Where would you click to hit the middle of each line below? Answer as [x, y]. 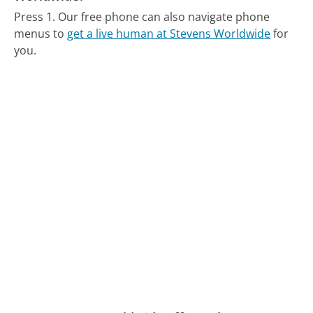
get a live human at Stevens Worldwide [169, 34]
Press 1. [35, 17]
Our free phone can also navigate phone [164, 17]
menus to [41, 34]
